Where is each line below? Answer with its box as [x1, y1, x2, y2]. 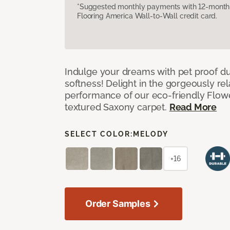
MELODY [133, 129, 168, 138]
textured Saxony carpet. [65, 101, 169, 112]
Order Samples [85, 198, 150, 209]
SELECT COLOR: [65, 129, 133, 138]
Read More [169, 101, 217, 112]
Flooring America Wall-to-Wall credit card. [77, 11, 218, 20]
